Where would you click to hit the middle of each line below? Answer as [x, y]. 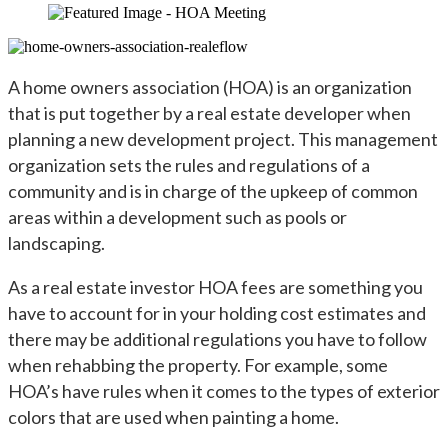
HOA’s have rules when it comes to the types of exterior [224, 391]
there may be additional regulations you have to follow [217, 339]
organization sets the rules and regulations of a [189, 165]
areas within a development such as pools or [177, 217]
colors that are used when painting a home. [175, 417]
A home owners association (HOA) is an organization [210, 87]
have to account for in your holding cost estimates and [217, 313]
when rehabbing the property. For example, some [198, 365]
